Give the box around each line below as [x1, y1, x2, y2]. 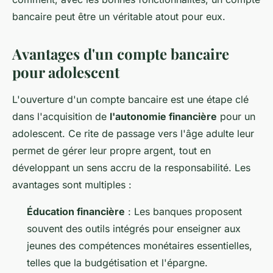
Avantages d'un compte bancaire [12, 44, 229, 64]
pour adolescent [12, 62, 119, 82]
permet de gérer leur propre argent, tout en [12, 144, 211, 157]
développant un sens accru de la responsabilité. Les [12, 161, 250, 174]
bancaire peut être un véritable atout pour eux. [12, 10, 225, 23]
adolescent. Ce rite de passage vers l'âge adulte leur [12, 127, 254, 140]
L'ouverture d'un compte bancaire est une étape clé [12, 93, 249, 106]
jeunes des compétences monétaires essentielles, [27, 239, 252, 252]
